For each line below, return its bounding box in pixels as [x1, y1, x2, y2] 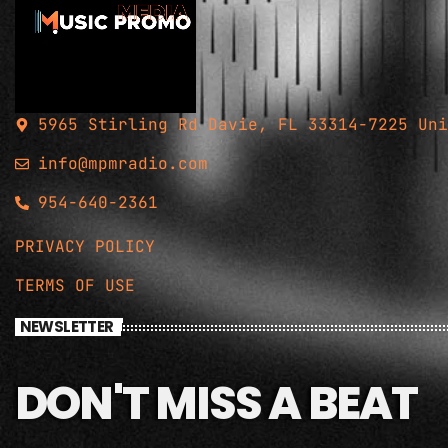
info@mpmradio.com [37, 153, 208, 175]
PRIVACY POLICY [15, 236, 155, 258]
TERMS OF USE [15, 275, 135, 297]
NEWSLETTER [19, 316, 114, 338]
